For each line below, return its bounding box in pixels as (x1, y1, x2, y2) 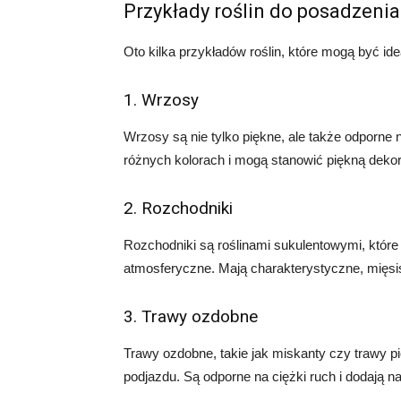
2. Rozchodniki (124, 198, 233, 218)
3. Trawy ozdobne (124, 306, 258, 327)
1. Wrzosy (124, 90, 199, 110)
